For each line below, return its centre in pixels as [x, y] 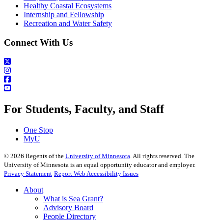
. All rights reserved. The [162, 156]
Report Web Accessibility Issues [96, 173]
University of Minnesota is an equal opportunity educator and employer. [100, 165]
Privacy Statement [28, 173]
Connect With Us [38, 43]
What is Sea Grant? [73, 198]
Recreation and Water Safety [68, 24]
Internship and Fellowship [64, 15]
